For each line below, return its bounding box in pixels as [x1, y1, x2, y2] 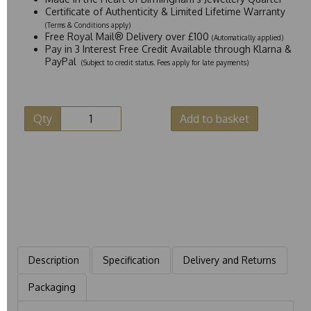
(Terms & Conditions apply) [45, 20, 131, 29]
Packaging [28, 280, 76, 293]
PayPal [45, 55, 79, 67]
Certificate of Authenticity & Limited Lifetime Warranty [45, 5, 288, 17]
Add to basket [180, 111, 249, 126]
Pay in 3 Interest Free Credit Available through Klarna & [45, 42, 292, 55]
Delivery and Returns [183, 253, 276, 266]
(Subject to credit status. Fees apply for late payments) [79, 58, 249, 67]
